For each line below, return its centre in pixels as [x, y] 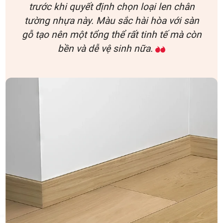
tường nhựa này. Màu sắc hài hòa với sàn [111, 20]
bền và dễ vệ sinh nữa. [107, 48]
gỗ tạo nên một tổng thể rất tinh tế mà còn [111, 34]
